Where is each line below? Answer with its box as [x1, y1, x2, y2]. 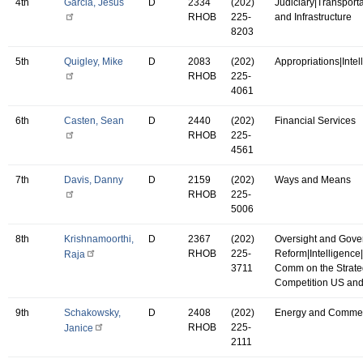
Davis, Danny [64, 173, 123, 186]
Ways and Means [275, 173, 351, 186]
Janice [64, 322, 93, 334]
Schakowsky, [64, 306, 121, 318]
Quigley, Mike [64, 55, 123, 67]
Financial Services [275, 114, 356, 126]
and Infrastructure [275, 11, 352, 23]
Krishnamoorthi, [64, 233, 134, 245]
